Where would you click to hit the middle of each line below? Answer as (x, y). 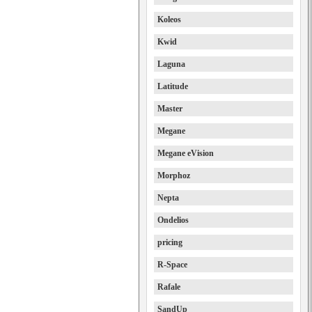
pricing (170, 242)
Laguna (171, 64)
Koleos (169, 19)
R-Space (172, 265)
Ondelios (173, 220)
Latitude (173, 86)
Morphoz (174, 175)
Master (170, 109)
